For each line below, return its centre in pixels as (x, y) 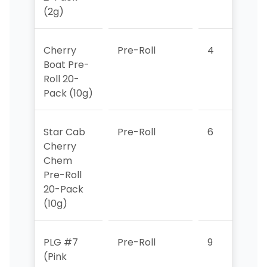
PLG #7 (60, 242)
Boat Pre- (66, 64)
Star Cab (64, 132)
